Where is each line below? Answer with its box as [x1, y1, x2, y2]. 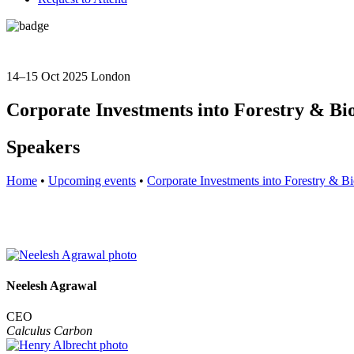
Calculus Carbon [6, 324, 92, 338]
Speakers [6, 136, 80, 157]
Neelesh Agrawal [6, 278, 96, 292]
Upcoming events [48, 173, 136, 187]
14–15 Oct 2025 [6, 70, 88, 83]
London [91, 70, 130, 83]
